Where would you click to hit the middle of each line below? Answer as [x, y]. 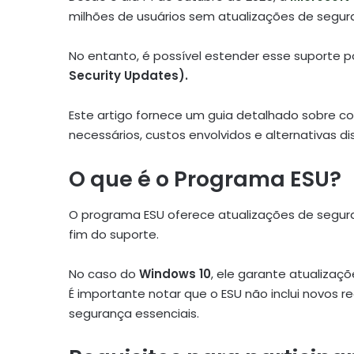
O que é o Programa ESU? [205, 179]
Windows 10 [173, 273]
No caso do [102, 273]
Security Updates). [128, 76]
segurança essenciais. [134, 313]
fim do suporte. [114, 234]
